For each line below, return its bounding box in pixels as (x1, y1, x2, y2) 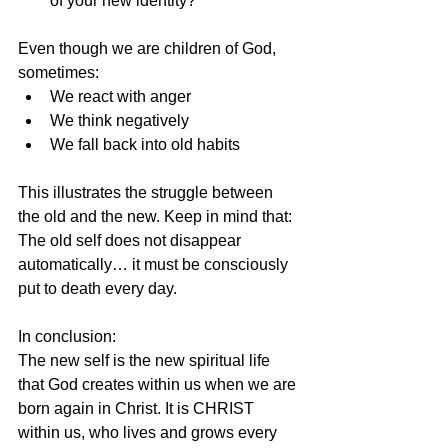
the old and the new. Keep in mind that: (18, 208, 296, 225)
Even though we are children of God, (18, 40, 280, 57)
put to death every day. (18, 280, 177, 297)
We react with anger (50, 88, 191, 105)
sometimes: (18, 64, 99, 81)
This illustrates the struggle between (18, 184, 277, 201)
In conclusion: (18, 328, 116, 345)
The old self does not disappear (18, 232, 245, 249)
